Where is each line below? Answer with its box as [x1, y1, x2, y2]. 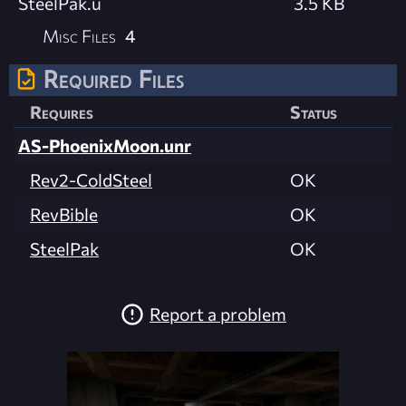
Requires [30, 100, 93, 122]
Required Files [43, 63, 184, 93]
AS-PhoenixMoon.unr [18, 133, 191, 156]
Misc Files [43, 24, 117, 46]
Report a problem [150, 303, 286, 325]
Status [290, 100, 337, 122]
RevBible [30, 202, 98, 225]
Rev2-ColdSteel [30, 168, 152, 190]
